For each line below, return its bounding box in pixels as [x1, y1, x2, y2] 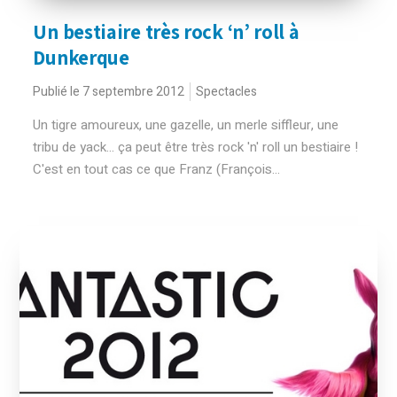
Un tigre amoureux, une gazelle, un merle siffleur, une [33, 115, 339, 135]
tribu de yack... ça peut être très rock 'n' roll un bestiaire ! [33, 137, 359, 157]
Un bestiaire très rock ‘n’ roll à [33, 19, 300, 45]
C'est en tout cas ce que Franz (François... [33, 160, 281, 179]
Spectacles [196, 82, 258, 101]
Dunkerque [33, 44, 129, 71]
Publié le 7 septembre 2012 [33, 82, 185, 101]
